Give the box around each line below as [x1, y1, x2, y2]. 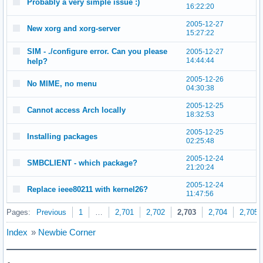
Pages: [6, 208, 31, 217]
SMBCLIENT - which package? [27, 159, 137, 167]
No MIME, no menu [27, 79, 97, 88]
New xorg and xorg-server [27, 24, 120, 33]
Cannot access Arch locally [27, 106, 126, 114]
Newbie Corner [38, 227, 96, 237]
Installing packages [27, 132, 97, 141]
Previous [36, 208, 66, 217]
